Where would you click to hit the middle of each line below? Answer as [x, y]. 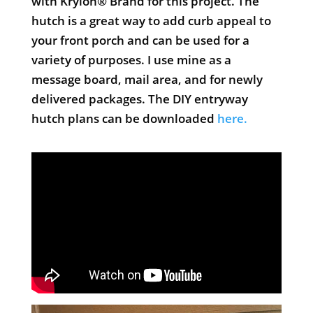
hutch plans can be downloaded [124, 118]
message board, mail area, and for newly [147, 79]
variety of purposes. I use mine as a [131, 59]
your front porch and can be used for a [140, 40]
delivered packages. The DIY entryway [139, 99]
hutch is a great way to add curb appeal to [151, 20]
